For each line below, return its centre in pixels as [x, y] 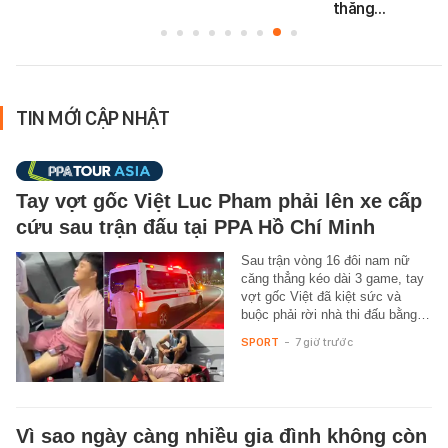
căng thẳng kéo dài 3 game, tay [332, 278]
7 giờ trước [323, 341]
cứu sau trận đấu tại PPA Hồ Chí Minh [195, 226]
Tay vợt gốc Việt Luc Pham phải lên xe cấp [219, 200]
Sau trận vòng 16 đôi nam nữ [325, 260]
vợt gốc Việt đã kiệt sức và [320, 296]
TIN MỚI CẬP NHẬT [92, 117]
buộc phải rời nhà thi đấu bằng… [335, 314]
